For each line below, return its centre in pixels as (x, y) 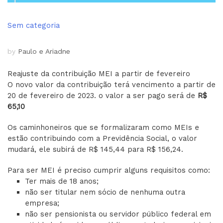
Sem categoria (34, 26)
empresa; (42, 203)
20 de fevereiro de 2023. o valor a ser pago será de (103, 95)
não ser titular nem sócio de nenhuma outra (105, 192)
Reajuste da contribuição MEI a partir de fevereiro (99, 73)
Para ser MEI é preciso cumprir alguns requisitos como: (109, 170)
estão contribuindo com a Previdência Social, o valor (102, 138)
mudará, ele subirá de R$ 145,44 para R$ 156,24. (95, 149)
